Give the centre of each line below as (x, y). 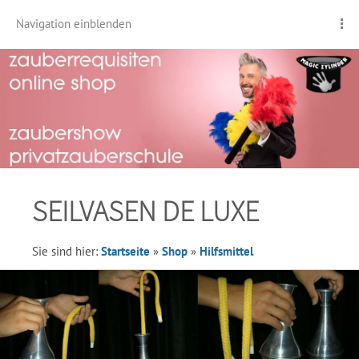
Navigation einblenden (74, 24)
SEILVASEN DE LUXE (145, 211)
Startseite (125, 251)
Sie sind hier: (67, 251)
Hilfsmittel (226, 251)
